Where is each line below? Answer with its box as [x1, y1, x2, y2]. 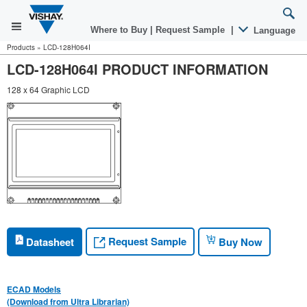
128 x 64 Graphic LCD [7, 84, 90, 95]
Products [7, 42, 35, 52]
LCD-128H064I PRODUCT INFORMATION [7, 59, 268, 79]
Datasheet [23, 234, 74, 249]
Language [251, 25, 295, 36]
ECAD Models [7, 282, 61, 295]
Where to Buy [90, 25, 150, 35]
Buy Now [216, 234, 262, 249]
